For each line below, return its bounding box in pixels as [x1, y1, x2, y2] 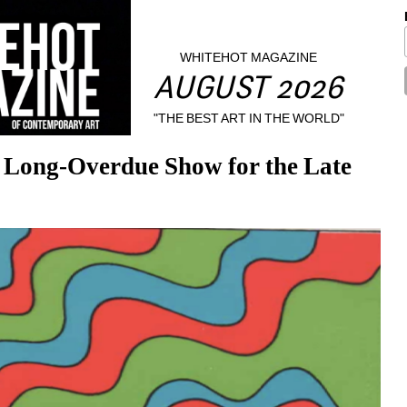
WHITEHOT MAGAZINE [180, 50, 318, 65]
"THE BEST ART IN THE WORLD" [153, 110, 345, 125]
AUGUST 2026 [154, 74, 344, 107]
